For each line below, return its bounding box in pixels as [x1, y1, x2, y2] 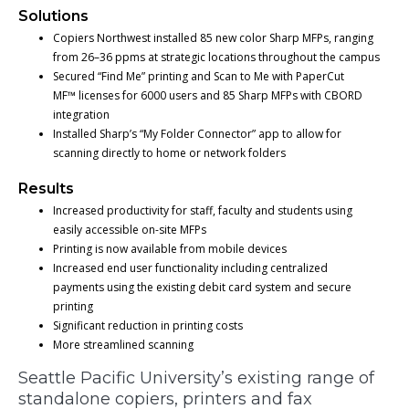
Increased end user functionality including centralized [52, 260, 328, 277]
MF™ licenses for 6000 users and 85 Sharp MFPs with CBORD [52, 88, 362, 104]
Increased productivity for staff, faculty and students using [52, 203, 352, 219]
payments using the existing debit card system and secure [52, 279, 351, 296]
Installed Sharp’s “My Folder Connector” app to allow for [52, 126, 341, 142]
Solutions [18, 7, 89, 26]
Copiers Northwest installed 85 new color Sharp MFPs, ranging [52, 30, 373, 47]
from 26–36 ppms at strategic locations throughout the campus [52, 49, 380, 66]
